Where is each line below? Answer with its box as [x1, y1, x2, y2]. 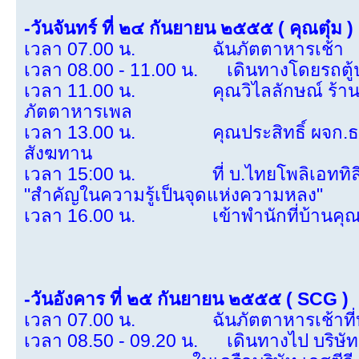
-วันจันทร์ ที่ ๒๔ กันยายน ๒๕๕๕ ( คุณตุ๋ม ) [24, 18, 353, 39]
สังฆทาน [24, 143, 92, 164]
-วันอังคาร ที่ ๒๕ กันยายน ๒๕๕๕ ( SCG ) [24, 289, 349, 310]
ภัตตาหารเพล [24, 102, 132, 123]
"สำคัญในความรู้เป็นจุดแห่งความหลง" [24, 185, 323, 206]
